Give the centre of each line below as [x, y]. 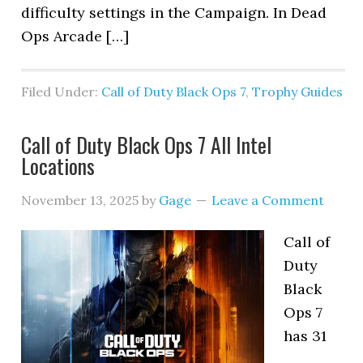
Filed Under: [62, 92]
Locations [58, 166]
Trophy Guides [298, 92]
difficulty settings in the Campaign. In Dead [174, 13]
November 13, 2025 [80, 200]
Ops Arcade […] [75, 36]
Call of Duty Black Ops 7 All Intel [147, 145]
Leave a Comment [268, 200]
